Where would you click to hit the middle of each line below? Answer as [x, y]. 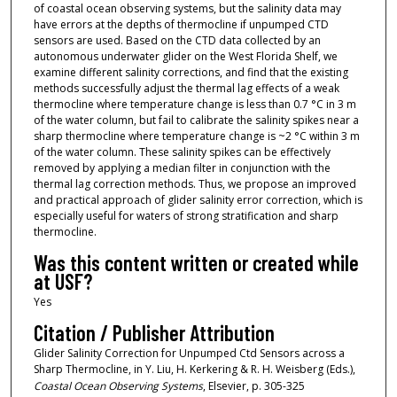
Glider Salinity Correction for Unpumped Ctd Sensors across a [189, 354]
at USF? [62, 282]
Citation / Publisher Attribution [154, 333]
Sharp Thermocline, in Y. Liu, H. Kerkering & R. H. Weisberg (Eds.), [194, 370]
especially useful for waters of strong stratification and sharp [186, 215]
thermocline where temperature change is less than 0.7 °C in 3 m [195, 104]
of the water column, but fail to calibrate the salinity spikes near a [196, 120]
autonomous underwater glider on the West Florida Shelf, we [185, 56]
